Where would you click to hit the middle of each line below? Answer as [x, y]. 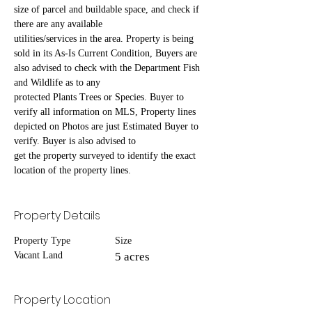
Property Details [57, 216]
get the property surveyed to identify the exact [106, 156]
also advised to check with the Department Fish [108, 68]
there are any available [58, 24]
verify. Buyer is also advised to [75, 141]
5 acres [132, 257]
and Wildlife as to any [57, 83]
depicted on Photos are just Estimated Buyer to [108, 127]
